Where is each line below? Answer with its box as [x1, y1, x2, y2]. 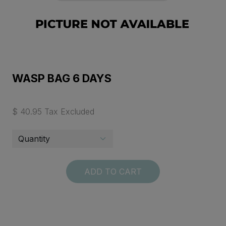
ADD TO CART [84, 166, 142, 177]
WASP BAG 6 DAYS [12, 72, 111, 85]
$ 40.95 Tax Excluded [12, 106, 94, 117]
